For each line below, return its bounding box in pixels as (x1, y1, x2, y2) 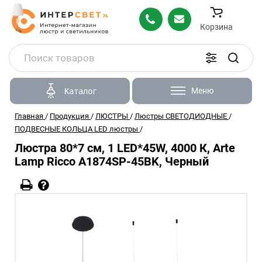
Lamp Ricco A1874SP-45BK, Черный (15, 154, 209, 168)
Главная (15, 112, 43, 120)
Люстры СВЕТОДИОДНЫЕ (135, 112, 227, 120)
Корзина (200, 22, 233, 32)
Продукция (50, 112, 89, 120)
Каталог (64, 86, 97, 96)
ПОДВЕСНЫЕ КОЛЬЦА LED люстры (15, 125, 138, 133)
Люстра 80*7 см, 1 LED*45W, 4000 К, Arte (15, 141, 235, 155)
